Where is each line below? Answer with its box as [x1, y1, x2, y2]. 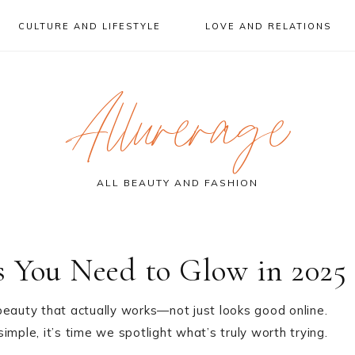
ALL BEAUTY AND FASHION [97, 177, 258, 189]
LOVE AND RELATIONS [205, 21, 332, 32]
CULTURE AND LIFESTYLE [17, 21, 161, 32]
